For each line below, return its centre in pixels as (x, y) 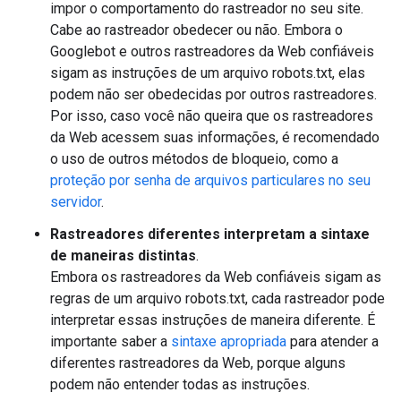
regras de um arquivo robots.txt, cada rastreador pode (218, 299)
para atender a (333, 341)
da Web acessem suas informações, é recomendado (215, 137)
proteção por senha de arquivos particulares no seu (210, 180)
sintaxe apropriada (229, 341)
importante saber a (111, 341)
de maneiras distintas (123, 256)
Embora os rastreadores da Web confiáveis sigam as (216, 277)
